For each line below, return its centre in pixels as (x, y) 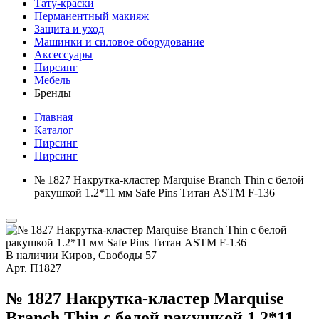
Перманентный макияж (91, 16)
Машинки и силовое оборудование (119, 42)
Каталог (54, 130)
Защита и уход (69, 29)
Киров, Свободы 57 (109, 255)
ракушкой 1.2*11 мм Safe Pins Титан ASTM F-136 (155, 193)
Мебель (52, 80)
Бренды (53, 93)
